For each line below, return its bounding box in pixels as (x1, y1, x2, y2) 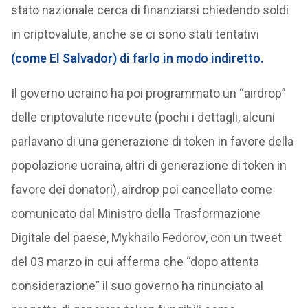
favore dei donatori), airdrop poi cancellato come (10, 181, 272, 197)
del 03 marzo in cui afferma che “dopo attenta (10, 254, 259, 269)
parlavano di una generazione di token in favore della (10, 133, 294, 148)
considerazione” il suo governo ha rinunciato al (10, 278, 263, 293)
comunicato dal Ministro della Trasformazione (10, 206, 261, 221)
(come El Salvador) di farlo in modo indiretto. (10, 50, 264, 65)
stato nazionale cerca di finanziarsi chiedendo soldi (10, 2, 289, 17)
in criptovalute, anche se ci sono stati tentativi (10, 26, 259, 41)
